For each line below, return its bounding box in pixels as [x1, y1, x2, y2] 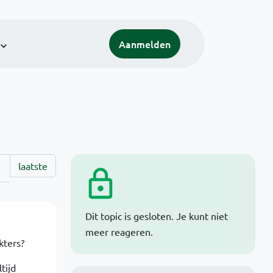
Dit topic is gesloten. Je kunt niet [85, 210, 228, 222]
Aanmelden [119, 37, 171, 51]
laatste [18, 160, 48, 172]
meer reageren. [85, 225, 153, 238]
